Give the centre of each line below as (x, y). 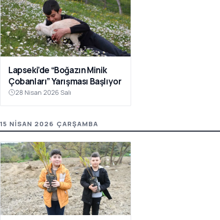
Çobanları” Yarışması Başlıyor (65, 82)
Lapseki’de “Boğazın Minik (58, 70)
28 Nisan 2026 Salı (43, 93)
